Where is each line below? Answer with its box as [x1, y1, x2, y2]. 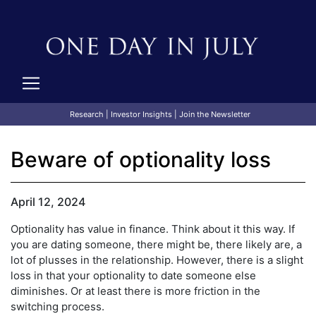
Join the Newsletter [178, 109, 250, 120]
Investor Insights [110, 109, 172, 120]
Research [69, 109, 104, 120]
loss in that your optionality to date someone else [11, 269, 256, 283]
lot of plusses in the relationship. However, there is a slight [11, 253, 303, 267]
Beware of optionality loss [11, 146, 271, 172]
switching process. [11, 300, 104, 314]
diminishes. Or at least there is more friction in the [11, 284, 260, 298]
